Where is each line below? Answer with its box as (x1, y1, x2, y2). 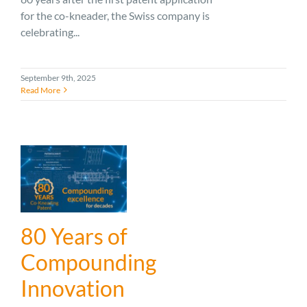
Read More (21, 84, 60, 95)
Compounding (21, 248, 156, 275)
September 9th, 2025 (21, 72, 96, 83)
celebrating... (21, 25, 79, 38)
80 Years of (21, 222, 127, 249)
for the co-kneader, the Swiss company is (21, 8, 210, 22)
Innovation (21, 274, 125, 302)
